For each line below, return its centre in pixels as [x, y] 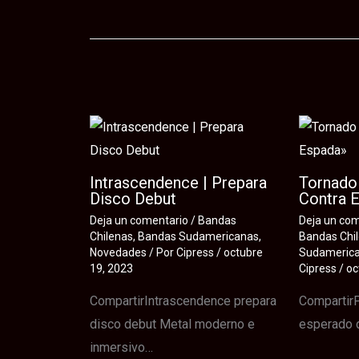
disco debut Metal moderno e [172, 325]
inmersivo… [121, 348]
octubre [243, 253]
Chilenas [111, 237]
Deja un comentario [139, 221]
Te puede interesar [190, 78]
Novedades [118, 253]
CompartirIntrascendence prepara [183, 301]
